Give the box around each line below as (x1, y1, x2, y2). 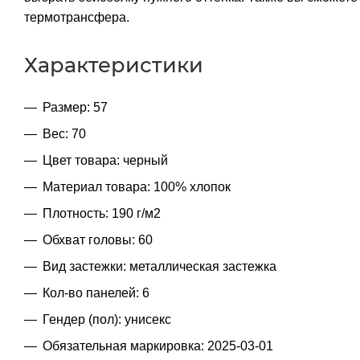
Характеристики (24, 51, 203, 77)
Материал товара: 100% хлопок (43, 179, 231, 194)
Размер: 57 (43, 100, 108, 114)
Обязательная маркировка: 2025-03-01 (43, 338, 273, 353)
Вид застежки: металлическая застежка (43, 259, 276, 273)
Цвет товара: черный (43, 153, 168, 167)
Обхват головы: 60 (43, 232, 153, 247)
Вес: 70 (43, 126, 86, 141)
